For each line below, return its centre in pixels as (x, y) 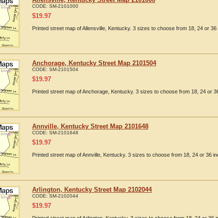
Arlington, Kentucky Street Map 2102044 (92, 190)
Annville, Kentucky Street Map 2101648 (90, 126)
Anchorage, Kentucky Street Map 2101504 (94, 63)
